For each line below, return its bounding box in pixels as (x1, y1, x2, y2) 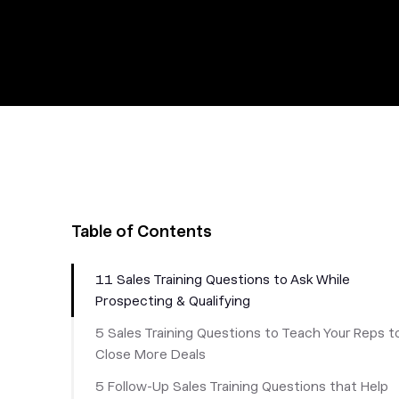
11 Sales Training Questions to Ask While (95, 272, 350, 288)
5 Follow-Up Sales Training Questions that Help (95, 379, 388, 395)
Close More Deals (95, 346, 206, 362)
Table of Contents (71, 222, 212, 240)
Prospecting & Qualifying (95, 293, 250, 309)
